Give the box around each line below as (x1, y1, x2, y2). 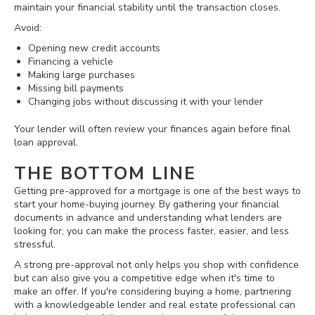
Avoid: (14, 21, 41, 35)
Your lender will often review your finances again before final (14, 122, 290, 136)
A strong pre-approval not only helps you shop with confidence (14, 257, 299, 271)
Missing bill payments (28, 82, 124, 96)
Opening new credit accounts (28, 41, 160, 56)
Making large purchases (28, 68, 135, 82)
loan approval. (14, 135, 78, 149)
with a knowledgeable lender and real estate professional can (14, 297, 295, 311)
